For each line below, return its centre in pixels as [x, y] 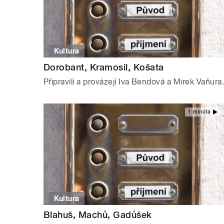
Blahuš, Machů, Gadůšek [98, 215]
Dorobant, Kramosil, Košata [104, 67]
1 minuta [199, 111]
